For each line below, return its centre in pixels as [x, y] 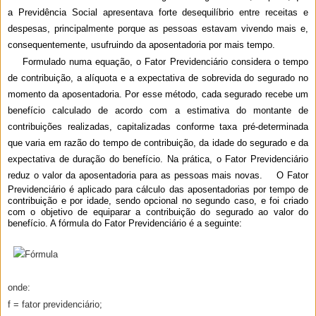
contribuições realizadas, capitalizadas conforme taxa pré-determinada [158, 126]
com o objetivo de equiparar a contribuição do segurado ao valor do [158, 212]
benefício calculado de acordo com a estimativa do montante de [158, 110]
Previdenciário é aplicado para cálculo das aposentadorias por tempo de [158, 189]
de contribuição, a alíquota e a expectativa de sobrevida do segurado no [158, 78]
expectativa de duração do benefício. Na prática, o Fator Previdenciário [158, 159]
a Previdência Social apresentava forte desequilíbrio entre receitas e [158, 12]
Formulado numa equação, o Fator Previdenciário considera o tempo [158, 61]
